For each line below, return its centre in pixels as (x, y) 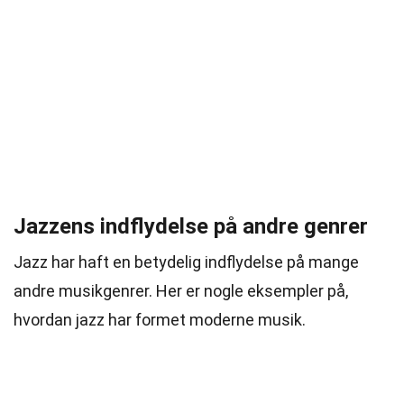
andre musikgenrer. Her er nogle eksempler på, (181, 291)
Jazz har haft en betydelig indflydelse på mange (186, 262)
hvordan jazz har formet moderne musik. (160, 320)
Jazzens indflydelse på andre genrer (191, 226)
